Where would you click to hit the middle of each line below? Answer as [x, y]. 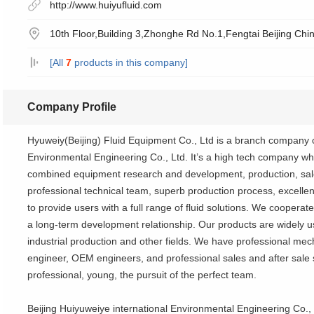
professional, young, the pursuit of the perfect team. [142, 274]
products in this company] [129, 63]
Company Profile [72, 107]
